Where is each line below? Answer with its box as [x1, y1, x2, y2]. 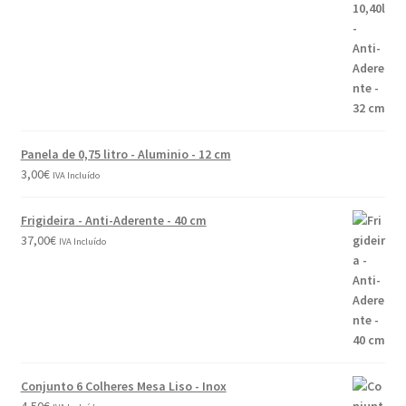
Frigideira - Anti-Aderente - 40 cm [20, 211, 207, 228]
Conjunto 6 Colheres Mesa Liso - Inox [20, 377, 227, 394]
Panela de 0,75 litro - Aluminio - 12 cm [20, 145, 231, 162]
